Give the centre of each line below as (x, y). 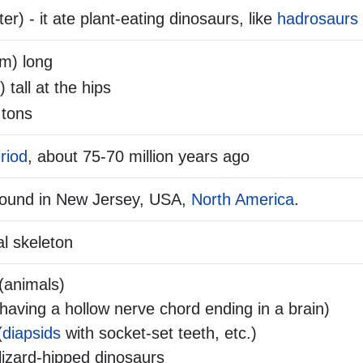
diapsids (32, 333)
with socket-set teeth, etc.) (159, 333)
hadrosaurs (318, 19)
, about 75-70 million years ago (139, 157)
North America (243, 200)
